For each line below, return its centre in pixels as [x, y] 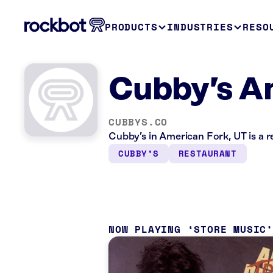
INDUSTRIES [200, 27]
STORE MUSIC [230, 229]
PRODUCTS [131, 27]
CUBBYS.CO [138, 122]
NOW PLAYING [145, 229]
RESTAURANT [207, 153]
